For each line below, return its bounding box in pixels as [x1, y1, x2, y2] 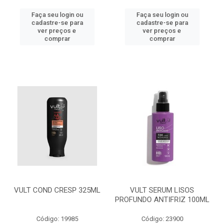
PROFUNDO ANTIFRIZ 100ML [114, 195, 210, 204]
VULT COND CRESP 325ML [13, 186, 101, 195]
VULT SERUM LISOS [130, 186, 194, 195]
